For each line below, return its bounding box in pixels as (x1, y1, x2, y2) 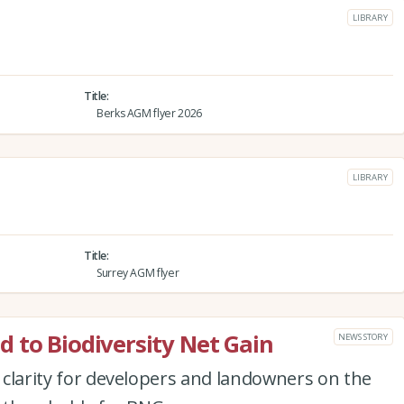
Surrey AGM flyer (96, 264, 179, 280)
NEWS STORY (338, 330, 388, 343)
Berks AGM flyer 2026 (96, 105, 203, 121)
